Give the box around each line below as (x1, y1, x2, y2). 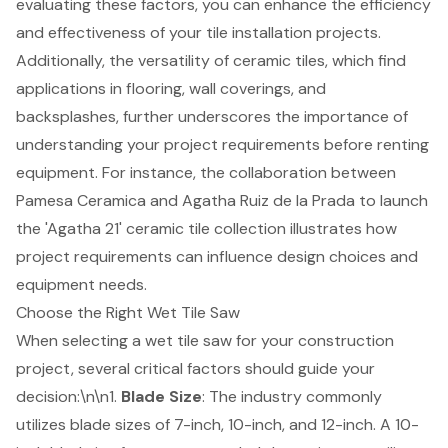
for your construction (232, 329, 394, 351)
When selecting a (16, 329, 145, 351)
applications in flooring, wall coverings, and (16, 77, 326, 99)
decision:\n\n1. (16, 385, 121, 407)
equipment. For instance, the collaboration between (16, 161, 396, 183)
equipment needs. (16, 273, 147, 295)
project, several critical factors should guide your (16, 357, 375, 379)
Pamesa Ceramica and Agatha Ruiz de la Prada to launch (16, 189, 428, 211)
